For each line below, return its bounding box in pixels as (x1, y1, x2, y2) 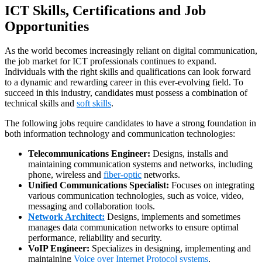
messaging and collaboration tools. (28, 201, 155, 212)
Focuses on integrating (169, 180, 254, 191)
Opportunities (5, 18, 89, 34)
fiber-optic (104, 170, 142, 180)
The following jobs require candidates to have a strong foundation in (5, 118, 256, 129)
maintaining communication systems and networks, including (28, 159, 253, 170)
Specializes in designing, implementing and (89, 243, 251, 254)
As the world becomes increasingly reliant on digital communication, (5, 46, 257, 56)
